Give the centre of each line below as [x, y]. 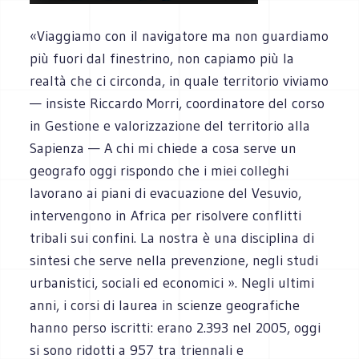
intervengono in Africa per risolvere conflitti [166, 215]
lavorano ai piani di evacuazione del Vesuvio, [166, 193]
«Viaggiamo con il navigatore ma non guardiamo [179, 36]
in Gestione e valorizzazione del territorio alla [170, 125]
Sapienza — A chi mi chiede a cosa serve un [163, 148]
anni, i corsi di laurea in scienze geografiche [165, 305]
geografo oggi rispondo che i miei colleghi [159, 170]
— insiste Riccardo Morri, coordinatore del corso [177, 103]
